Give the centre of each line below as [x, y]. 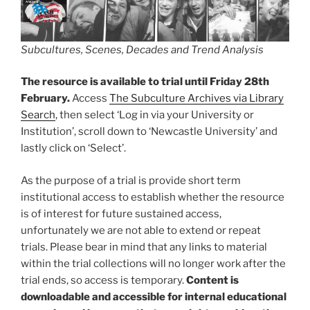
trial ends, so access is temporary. [103, 280]
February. [46, 99]
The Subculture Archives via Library [197, 99]
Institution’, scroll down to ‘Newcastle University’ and [149, 132]
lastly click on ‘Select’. [73, 148]
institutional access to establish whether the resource [153, 197]
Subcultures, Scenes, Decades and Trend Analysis [142, 49]
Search [38, 115]
